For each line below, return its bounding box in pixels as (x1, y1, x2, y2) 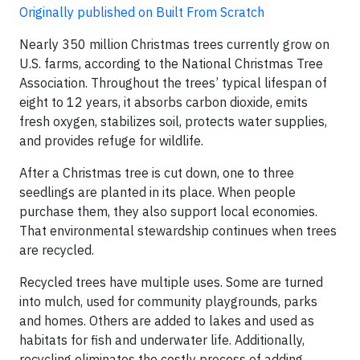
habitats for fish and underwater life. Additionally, (19, 331, 305, 348)
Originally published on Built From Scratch (19, 3, 264, 20)
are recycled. (19, 241, 94, 258)
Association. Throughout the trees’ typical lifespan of (19, 74, 327, 91)
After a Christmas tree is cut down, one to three (19, 164, 294, 181)
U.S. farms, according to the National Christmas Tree (19, 55, 323, 72)
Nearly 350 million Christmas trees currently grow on (19, 35, 329, 52)
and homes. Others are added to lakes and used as (19, 312, 314, 329)
